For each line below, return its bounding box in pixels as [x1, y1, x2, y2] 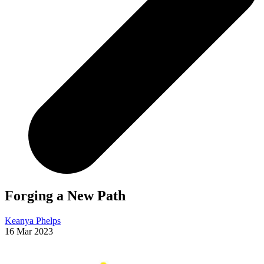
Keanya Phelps [5, 216, 61, 226]
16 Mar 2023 [5, 226, 53, 237]
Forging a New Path [5, 188, 126, 204]
